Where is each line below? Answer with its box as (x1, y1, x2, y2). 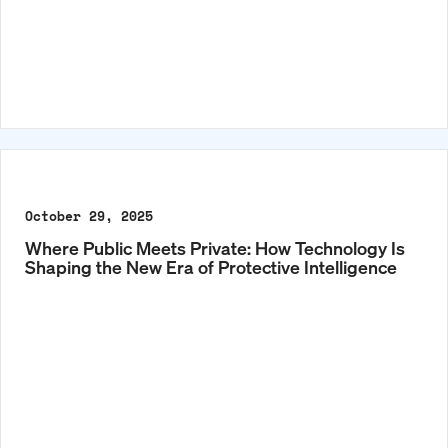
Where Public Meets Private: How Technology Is (25, 236, 405, 260)
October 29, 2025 (25, 206, 153, 227)
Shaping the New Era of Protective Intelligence (25, 255, 397, 279)
